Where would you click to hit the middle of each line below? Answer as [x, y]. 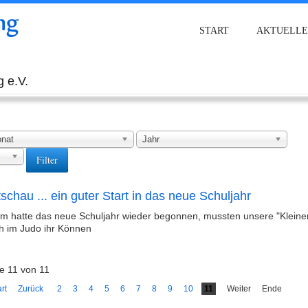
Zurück [30, 289]
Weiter [239, 289]
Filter [47, 160]
